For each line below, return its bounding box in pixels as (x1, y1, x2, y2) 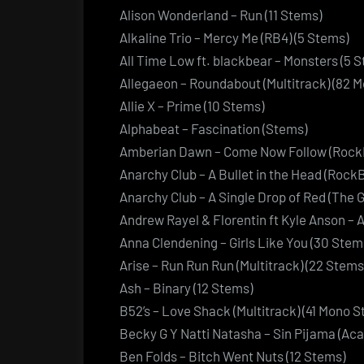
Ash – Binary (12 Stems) (119, 279, 253, 296)
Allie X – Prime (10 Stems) (119, 97, 264, 114)
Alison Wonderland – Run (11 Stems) (119, 6, 322, 23)
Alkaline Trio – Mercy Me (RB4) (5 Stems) (119, 28, 349, 45)
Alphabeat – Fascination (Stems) (119, 119, 307, 136)
